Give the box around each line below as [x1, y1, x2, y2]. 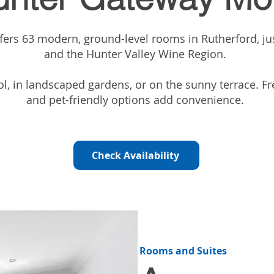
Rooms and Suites [139, 244, 228, 257]
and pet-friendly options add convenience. [26, 92, 247, 107]
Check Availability [91, 149, 179, 162]
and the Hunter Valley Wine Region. [44, 46, 229, 61]
